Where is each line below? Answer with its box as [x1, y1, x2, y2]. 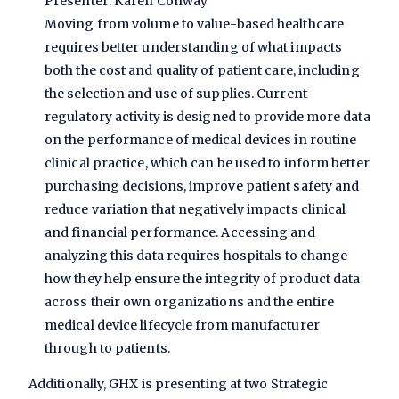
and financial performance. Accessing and [45, 224, 315, 240]
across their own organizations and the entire [45, 293, 335, 310]
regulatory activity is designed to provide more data [45, 108, 370, 125]
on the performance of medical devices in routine [45, 131, 357, 148]
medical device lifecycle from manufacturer [45, 316, 320, 333]
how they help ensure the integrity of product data [45, 270, 361, 287]
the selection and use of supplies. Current [45, 85, 307, 102]
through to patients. [45, 339, 170, 356]
